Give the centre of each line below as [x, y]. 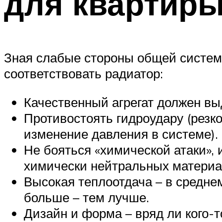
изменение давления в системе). [121, 134]
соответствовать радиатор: [83, 73]
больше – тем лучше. [86, 197]
